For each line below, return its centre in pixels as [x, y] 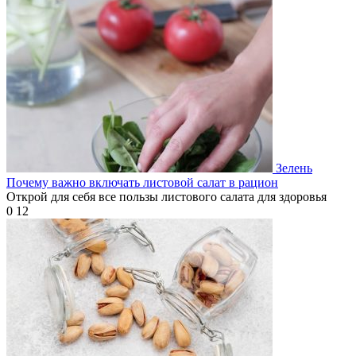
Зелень [294, 168]
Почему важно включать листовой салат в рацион [142, 183]
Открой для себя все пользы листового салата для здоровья [166, 197]
